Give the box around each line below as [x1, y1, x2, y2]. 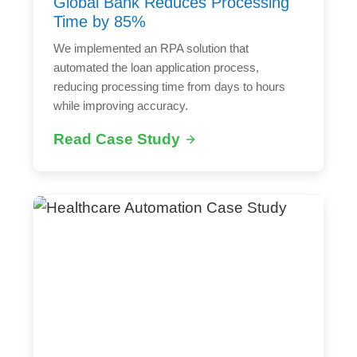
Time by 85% [53, 12, 147, 30]
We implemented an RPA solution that [53, 41, 249, 55]
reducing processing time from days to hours [53, 79, 286, 93]
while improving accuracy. [53, 98, 189, 112]
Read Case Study [53, 130, 181, 147]
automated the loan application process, [53, 60, 260, 74]
